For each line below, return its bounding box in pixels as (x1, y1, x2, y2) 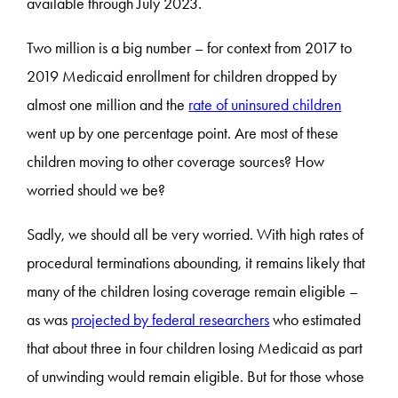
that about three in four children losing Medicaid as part (27, 338, 363, 358)
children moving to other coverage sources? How (27, 151, 325, 171)
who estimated (269, 309, 362, 330)
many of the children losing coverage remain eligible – (27, 281, 359, 301)
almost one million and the (27, 94, 189, 115)
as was (27, 309, 72, 330)
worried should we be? (27, 179, 166, 200)
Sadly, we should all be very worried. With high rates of (27, 224, 364, 244)
